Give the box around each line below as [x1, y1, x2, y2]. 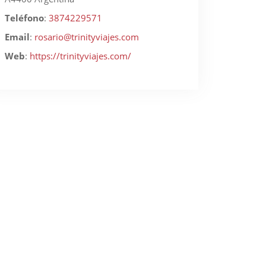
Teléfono [5, 12, 44, 24]
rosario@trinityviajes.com [34, 31, 139, 43]
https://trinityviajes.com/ [30, 50, 131, 62]
